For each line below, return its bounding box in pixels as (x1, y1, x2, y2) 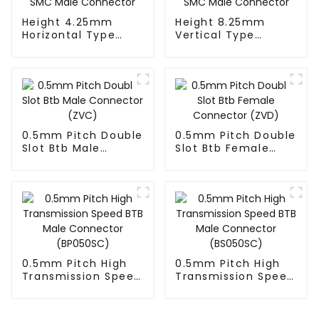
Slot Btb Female (174, 141, 270, 156)
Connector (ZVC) (21, 154, 126, 169)
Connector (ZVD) (174, 154, 278, 169)
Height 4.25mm (21, 15, 113, 30)
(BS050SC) (174, 295, 239, 310)
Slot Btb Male (21, 141, 100, 156)
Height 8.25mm (174, 15, 266, 30)
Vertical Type (174, 28, 255, 43)
